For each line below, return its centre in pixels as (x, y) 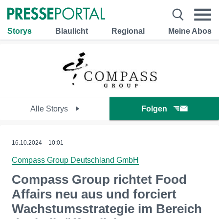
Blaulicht (72, 31)
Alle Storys (50, 109)
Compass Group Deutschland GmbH (75, 160)
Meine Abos (190, 31)
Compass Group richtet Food (99, 179)
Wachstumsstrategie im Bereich (107, 209)
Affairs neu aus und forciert (94, 194)
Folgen (154, 109)
